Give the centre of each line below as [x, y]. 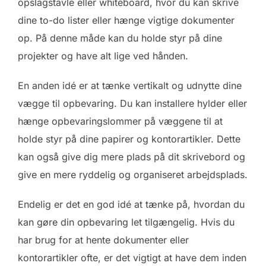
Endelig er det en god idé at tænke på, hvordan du [131, 204]
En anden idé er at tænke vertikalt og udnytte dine [130, 85]
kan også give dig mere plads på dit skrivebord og [132, 156]
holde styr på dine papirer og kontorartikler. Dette [129, 139]
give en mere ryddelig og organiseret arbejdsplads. [133, 174]
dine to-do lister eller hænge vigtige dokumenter [126, 20]
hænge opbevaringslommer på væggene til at [120, 121]
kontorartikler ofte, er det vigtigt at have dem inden [132, 257]
